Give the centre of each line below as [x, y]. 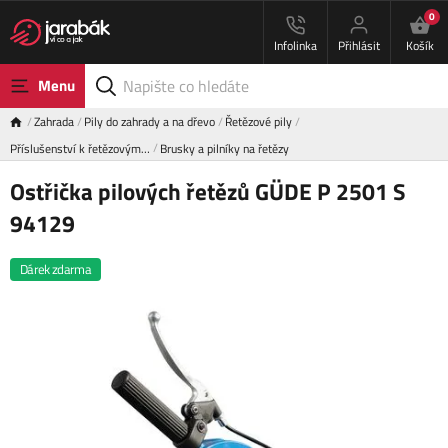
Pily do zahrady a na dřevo [149, 121]
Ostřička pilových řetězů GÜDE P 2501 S [208, 191]
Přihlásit [359, 45]
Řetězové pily [258, 121]
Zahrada [54, 121]
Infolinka [295, 45]
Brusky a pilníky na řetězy [224, 148]
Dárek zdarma [56, 269]
